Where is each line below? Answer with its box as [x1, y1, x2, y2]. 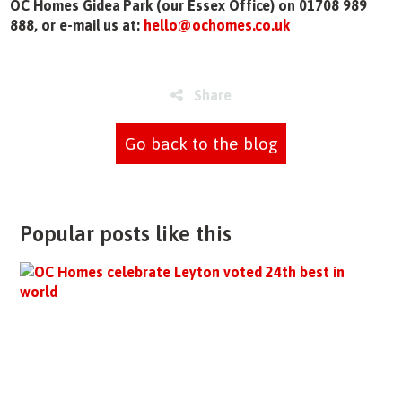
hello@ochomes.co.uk [144, 16, 291, 33]
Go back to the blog [124, 133, 278, 153]
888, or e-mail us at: [10, 16, 144, 33]
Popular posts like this [19, 221, 232, 246]
